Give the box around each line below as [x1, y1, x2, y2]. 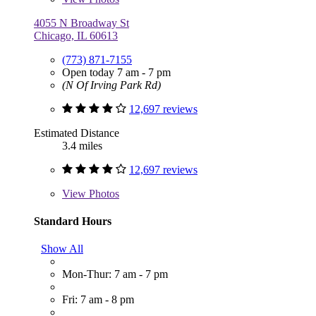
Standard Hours [34, 214, 111, 227]
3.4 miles [62, 139, 102, 152]
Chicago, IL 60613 [34, 29, 118, 42]
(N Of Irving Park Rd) [62, 78, 161, 91]
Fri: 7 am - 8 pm [62, 293, 134, 306]
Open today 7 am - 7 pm [62, 66, 171, 78]
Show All [41, 243, 83, 255]
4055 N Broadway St [34, 16, 129, 29]
